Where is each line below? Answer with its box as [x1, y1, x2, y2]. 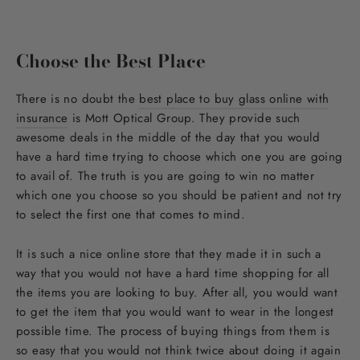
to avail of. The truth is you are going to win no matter [16, 167, 314, 186]
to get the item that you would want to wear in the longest [16, 303, 334, 321]
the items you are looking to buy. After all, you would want [16, 284, 338, 302]
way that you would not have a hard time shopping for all [16, 264, 329, 283]
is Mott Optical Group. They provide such [67, 109, 301, 128]
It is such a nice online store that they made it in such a [16, 245, 321, 264]
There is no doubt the [16, 90, 140, 108]
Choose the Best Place [16, 47, 206, 76]
